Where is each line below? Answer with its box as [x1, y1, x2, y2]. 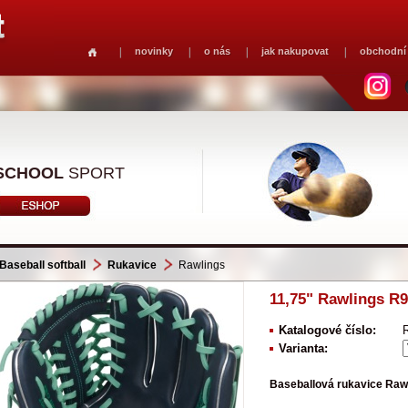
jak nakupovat [260, 46, 329, 56]
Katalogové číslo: [278, 322, 376, 337]
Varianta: [278, 341, 328, 355]
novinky [134, 46, 173, 56]
